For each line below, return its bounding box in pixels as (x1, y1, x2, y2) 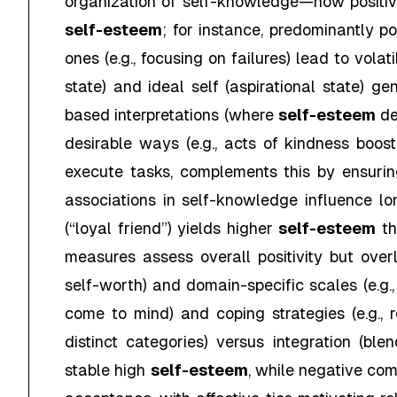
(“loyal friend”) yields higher (65, 219, 278, 237)
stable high (65, 361, 151, 379)
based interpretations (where (65, 105, 279, 124)
